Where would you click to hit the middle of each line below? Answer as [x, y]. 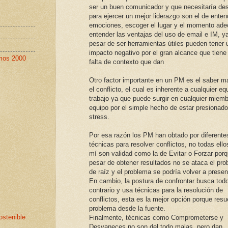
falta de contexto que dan [126, 62]
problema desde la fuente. [127, 209]
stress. [99, 117]
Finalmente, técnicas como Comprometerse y [156, 218]
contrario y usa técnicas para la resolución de [156, 190]
